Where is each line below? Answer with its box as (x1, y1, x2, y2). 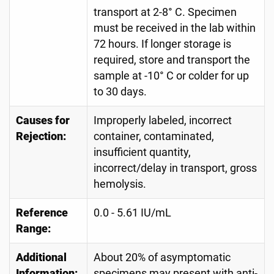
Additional (16, 251, 67, 264)
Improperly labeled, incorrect (94, 114, 232, 127)
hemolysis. (94, 178, 146, 190)
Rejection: (16, 130, 66, 143)
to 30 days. (94, 86, 147, 98)
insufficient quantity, (94, 146, 191, 158)
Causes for (16, 114, 70, 127)
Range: (16, 223, 51, 235)
